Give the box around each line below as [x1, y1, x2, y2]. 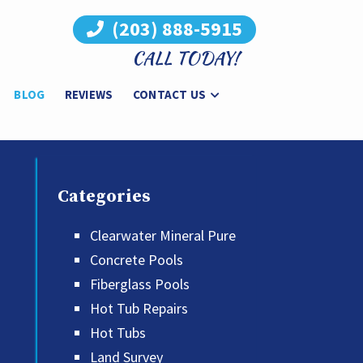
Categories [58, 185, 150, 207]
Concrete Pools [90, 250, 183, 270]
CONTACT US [132, 87, 207, 102]
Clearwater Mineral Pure [90, 226, 236, 246]
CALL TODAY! [132, 45, 239, 70]
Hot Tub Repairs [90, 299, 188, 318]
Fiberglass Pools [90, 275, 190, 294]
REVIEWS [64, 87, 113, 102]
